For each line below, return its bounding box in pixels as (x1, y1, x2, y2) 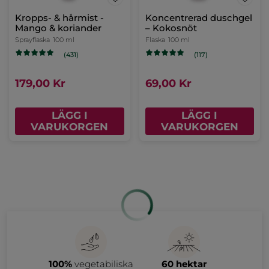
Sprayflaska (15, 35, 50, 44)
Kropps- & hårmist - (15, 12, 104, 24)
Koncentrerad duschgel (145, 12, 252, 24)
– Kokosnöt (145, 22, 197, 34)
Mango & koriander (15, 22, 101, 34)
